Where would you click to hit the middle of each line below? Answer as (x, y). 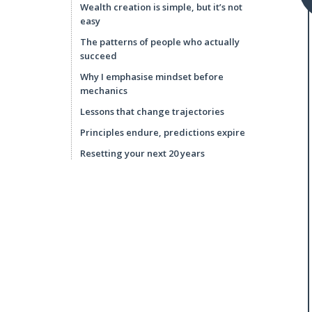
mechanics (104, 91)
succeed (99, 56)
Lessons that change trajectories (152, 111)
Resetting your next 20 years (142, 153)
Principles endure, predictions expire (163, 132)
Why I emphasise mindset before (152, 77)
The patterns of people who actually (160, 42)
